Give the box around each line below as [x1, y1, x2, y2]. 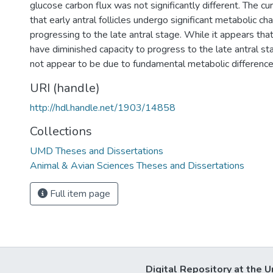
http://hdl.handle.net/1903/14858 [30, 101, 175, 115]
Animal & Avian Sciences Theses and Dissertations [30, 159, 244, 172]
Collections [30, 123, 92, 140]
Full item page [48, 187, 110, 200]
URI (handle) [30, 80, 100, 96]
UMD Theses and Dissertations [30, 144, 163, 158]
